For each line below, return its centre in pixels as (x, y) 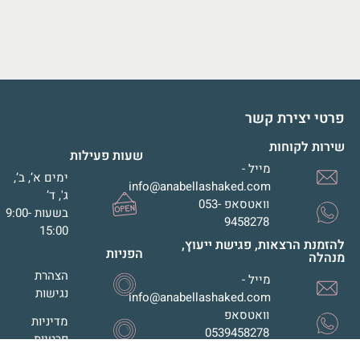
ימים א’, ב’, (41, 177)
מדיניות (50, 321)
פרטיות (51, 339)
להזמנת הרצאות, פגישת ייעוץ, (264, 245)
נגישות (52, 293)
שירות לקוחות (307, 147)
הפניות (124, 254)
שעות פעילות (106, 155)
